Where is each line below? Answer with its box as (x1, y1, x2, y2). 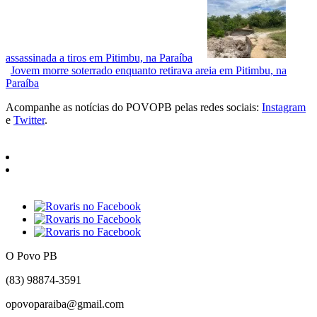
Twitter (13, 114, 45, 127)
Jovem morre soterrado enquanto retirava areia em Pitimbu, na (11, 64, 287, 77)
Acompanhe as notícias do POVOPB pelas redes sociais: (6, 101, 262, 114)
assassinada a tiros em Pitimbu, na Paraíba (6, 52, 192, 64)
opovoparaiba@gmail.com (6, 298, 127, 311)
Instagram (262, 101, 306, 114)
